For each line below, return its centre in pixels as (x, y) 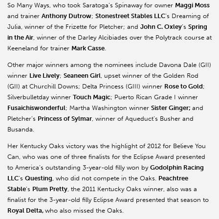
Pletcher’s (22, 118)
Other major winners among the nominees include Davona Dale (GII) (109, 65)
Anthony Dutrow (66, 16)
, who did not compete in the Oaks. (105, 178)
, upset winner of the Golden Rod (150, 75)
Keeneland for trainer (39, 48)
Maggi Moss (192, 5)
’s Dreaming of (187, 16)
